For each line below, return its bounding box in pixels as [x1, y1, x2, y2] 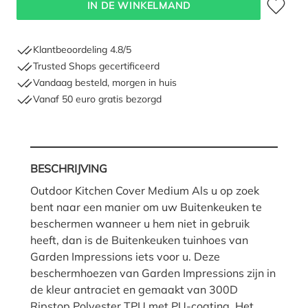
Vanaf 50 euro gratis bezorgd [33, 93, 162, 106]
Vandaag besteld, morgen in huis [33, 76, 177, 89]
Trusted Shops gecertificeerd [33, 60, 159, 73]
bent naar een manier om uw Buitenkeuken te [30, 199, 262, 214]
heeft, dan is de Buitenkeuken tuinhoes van [30, 232, 248, 247]
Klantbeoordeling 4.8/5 [33, 43, 131, 56]
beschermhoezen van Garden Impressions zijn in [30, 265, 276, 280]
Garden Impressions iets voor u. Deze [30, 249, 220, 263]
